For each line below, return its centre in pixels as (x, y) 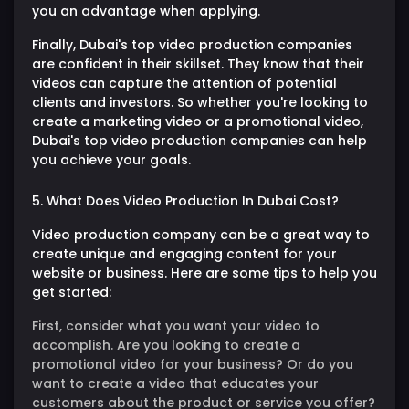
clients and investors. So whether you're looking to (200, 102)
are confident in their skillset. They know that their (198, 63)
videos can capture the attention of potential (184, 83)
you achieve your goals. (111, 159)
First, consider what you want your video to (176, 325)
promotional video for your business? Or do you (193, 364)
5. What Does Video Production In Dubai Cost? (185, 200)
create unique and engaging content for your (184, 253)
